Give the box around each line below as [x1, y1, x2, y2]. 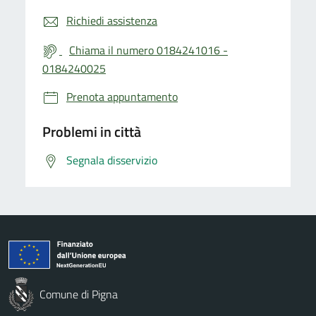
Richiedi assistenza [66, 11, 157, 29]
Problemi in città [42, 120, 141, 142]
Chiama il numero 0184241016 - [69, 41, 228, 59]
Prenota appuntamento [66, 87, 178, 105]
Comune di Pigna [39, 285, 118, 303]
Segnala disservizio [66, 151, 157, 169]
